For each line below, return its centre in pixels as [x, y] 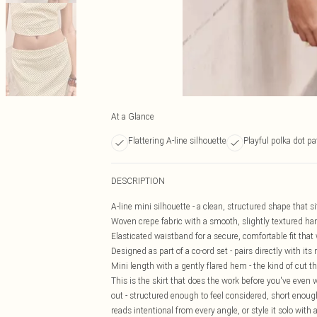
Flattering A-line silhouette [177, 140]
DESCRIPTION [138, 181]
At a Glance [133, 116]
